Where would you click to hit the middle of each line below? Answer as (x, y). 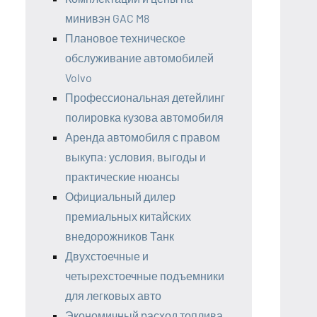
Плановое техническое (125, 38)
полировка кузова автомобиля (144, 117)
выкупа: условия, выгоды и (136, 156)
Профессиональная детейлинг (145, 97)
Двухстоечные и (107, 255)
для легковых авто (113, 295)
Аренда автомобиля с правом (143, 137)
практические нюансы (122, 176)
